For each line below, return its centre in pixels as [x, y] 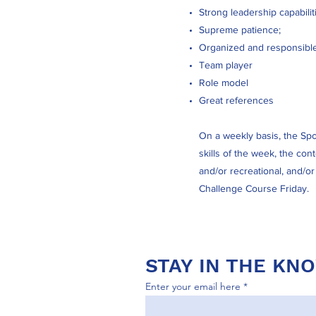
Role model [224, 83]
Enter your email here [193, 286]
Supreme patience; [240, 30]
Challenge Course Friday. [254, 188]
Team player [226, 65]
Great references [236, 100]
